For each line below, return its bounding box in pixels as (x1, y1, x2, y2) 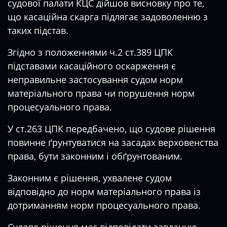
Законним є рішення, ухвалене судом (8, 172, 172, 184)
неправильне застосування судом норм (8, 73, 183, 86)
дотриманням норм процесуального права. (8, 199, 201, 211)
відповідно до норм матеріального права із (8, 185, 201, 198)
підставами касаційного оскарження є (8, 60, 176, 72)
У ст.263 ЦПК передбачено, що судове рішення (8, 123, 215, 135)
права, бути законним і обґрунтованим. (8, 150, 182, 162)
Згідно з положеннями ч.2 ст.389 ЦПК (8, 46, 173, 58)
